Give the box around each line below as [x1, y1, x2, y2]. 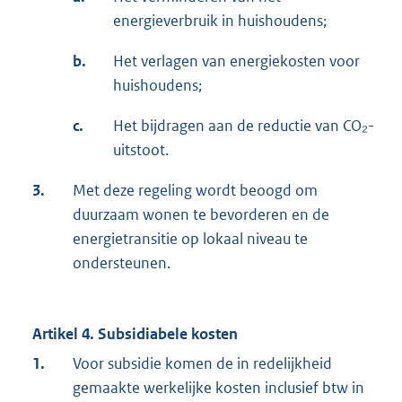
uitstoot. [113, 140, 169, 161]
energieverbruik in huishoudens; [113, 11, 327, 31]
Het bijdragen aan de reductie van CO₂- [113, 116, 374, 136]
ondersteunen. [73, 253, 170, 274]
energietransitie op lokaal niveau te [73, 229, 308, 249]
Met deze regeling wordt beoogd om [73, 180, 318, 201]
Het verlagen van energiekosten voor [113, 51, 360, 72]
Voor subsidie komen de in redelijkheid [73, 354, 332, 374]
